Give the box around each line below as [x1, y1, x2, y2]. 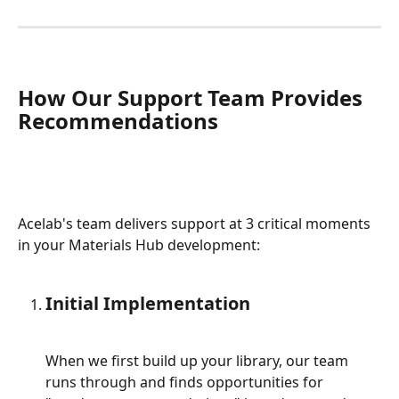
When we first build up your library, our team [45, 350, 352, 370]
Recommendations [18, 106, 218, 136]
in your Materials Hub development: [18, 235, 260, 256]
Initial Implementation [45, 290, 250, 315]
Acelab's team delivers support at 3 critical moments [18, 214, 374, 234]
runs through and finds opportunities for [45, 371, 327, 392]
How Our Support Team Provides [18, 83, 368, 113]
